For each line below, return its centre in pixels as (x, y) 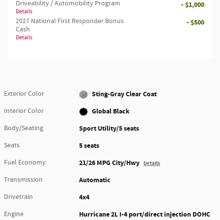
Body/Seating (24, 128)
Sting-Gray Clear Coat (124, 94)
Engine (14, 214)
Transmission (23, 180)
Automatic (95, 180)
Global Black (110, 111)
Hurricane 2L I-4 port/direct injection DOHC (145, 214)
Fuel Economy (25, 163)
